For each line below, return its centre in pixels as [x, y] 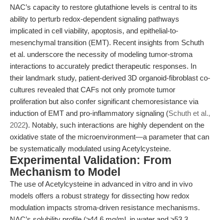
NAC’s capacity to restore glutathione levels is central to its [104, 7]
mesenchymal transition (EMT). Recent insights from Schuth [107, 42]
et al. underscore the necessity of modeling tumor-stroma [101, 54]
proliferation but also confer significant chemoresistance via [104, 101]
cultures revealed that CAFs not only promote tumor [93, 90]
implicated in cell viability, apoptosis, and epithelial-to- [94, 31]
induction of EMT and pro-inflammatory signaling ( [89, 113]
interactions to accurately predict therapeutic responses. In [103, 66]
